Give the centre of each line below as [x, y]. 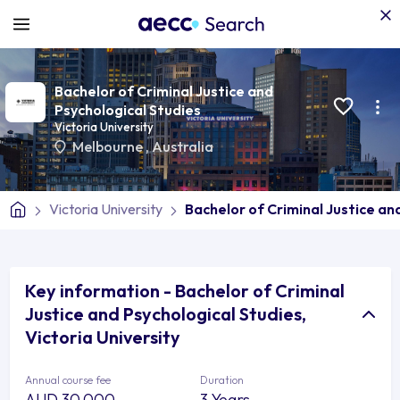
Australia [182, 147]
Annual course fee [68, 379]
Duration [222, 379]
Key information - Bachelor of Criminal [185, 290]
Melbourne [108, 147]
